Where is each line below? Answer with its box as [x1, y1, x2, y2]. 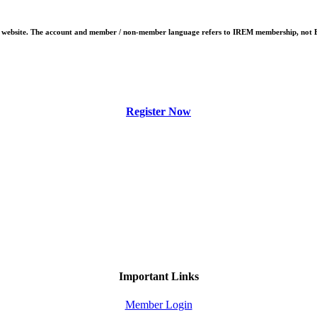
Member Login [125, 298, 192, 311]
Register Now [126, 105, 191, 118]
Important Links [118, 270, 199, 283]
